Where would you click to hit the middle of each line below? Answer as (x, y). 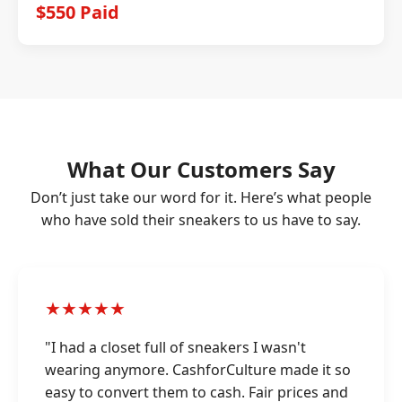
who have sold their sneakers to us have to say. (201, 220)
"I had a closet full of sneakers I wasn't (175, 347)
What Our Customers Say (201, 169)
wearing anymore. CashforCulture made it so (198, 370)
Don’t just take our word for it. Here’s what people (201, 197)
